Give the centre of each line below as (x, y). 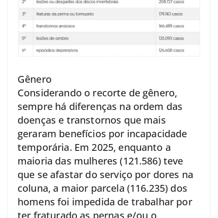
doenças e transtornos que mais (92, 120)
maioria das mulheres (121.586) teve (100, 161)
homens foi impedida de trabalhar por (105, 202)
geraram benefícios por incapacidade (102, 134)
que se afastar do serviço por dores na (106, 175)
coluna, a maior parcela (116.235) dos (102, 188)
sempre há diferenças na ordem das (100, 107)
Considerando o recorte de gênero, (98, 93)
